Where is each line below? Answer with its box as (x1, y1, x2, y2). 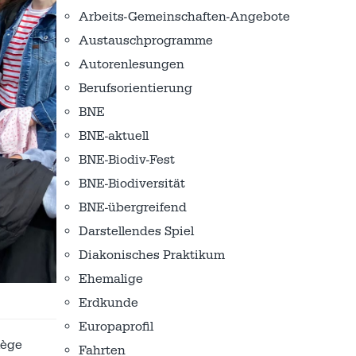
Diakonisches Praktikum (79, 247, 225, 263)
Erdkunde (79, 295, 138, 311)
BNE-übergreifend (79, 199, 187, 215)
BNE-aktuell (79, 128, 149, 144)
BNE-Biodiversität (79, 176, 185, 192)
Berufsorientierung (79, 80, 192, 96)
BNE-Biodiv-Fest (79, 152, 175, 168)
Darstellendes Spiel (79, 223, 194, 239)
